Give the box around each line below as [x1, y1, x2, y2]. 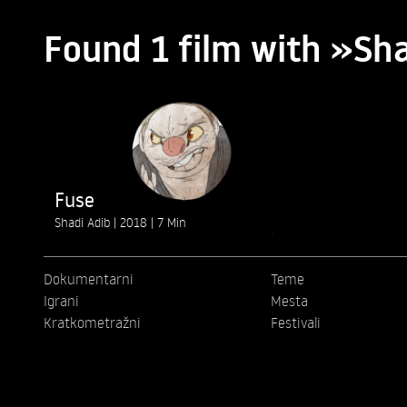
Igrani [44, 292, 79, 311]
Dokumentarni [44, 270, 134, 289]
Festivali [270, 313, 321, 333]
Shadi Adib [55, 214, 114, 231]
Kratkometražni [44, 313, 141, 333]
